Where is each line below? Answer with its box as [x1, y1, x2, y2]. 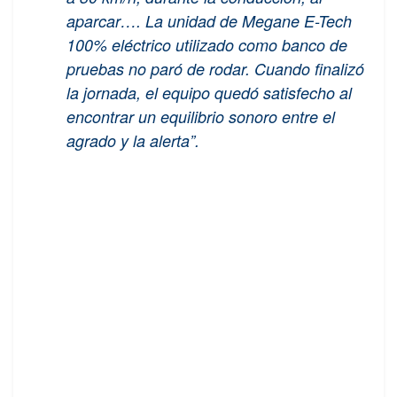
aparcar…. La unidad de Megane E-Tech [66, 10, 352, 33]
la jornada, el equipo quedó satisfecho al [66, 82, 352, 105]
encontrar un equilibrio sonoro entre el [66, 105, 335, 128]
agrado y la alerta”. [66, 129, 199, 152]
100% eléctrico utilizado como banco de [66, 34, 347, 57]
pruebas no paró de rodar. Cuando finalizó [66, 58, 364, 81]
